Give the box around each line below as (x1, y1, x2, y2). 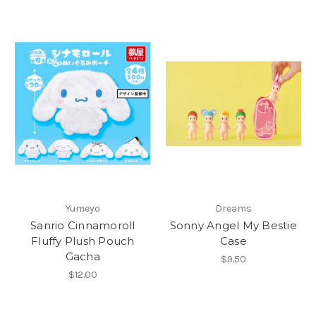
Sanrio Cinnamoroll (30, 219, 135, 233)
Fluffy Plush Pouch (31, 234, 135, 248)
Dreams (214, 202, 252, 215)
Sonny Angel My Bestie (169, 219, 297, 233)
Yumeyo (65, 202, 100, 215)
